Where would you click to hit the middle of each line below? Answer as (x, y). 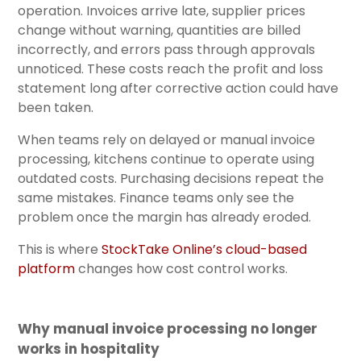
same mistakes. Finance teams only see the (156, 197)
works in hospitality (89, 349)
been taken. (56, 107)
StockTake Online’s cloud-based (204, 249)
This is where (58, 249)
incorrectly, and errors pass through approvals (166, 49)
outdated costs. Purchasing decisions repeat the (171, 178)
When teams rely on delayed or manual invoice (166, 139)
